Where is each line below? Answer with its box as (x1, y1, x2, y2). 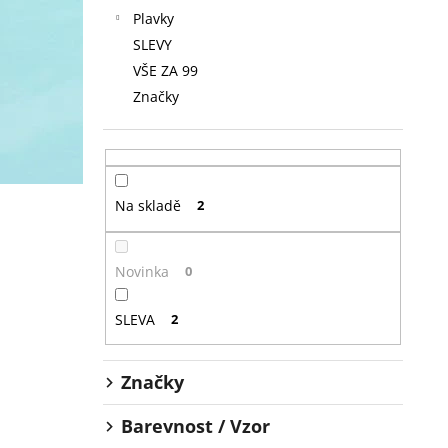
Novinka (114, 261, 169, 281)
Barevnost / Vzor (121, 414, 270, 439)
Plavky (133, 9, 174, 28)
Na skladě (114, 196, 181, 216)
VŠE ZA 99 (133, 61, 198, 80)
